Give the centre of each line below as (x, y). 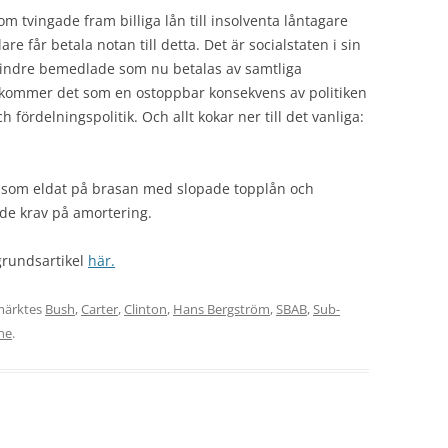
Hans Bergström (221, 308)
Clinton (145, 308)
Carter (99, 308)
